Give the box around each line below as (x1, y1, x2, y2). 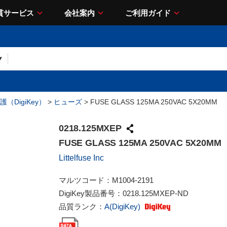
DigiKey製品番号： (59, 189, 123, 198)
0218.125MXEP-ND (123, 189, 188, 198)
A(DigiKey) (104, 202, 142, 211)
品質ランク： (59, 202, 104, 211)
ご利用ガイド (125, 8, 171, 17)
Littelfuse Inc (59, 154, 104, 162)
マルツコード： (59, 176, 112, 184)
